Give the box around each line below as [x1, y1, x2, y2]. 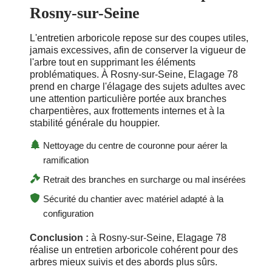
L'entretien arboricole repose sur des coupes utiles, [30, 33, 248, 44]
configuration [43, 208, 93, 219]
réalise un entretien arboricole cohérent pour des [30, 245, 238, 256]
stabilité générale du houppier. [30, 118, 160, 129]
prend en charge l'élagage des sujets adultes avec [30, 81, 245, 92]
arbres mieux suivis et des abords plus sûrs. [30, 257, 217, 268]
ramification [43, 155, 89, 166]
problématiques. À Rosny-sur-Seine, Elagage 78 [30, 69, 238, 80]
